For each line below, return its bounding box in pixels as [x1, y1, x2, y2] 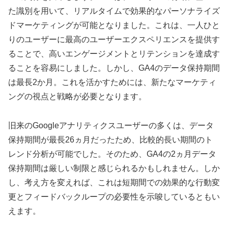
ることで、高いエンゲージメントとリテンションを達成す [8, 49, 220, 59]
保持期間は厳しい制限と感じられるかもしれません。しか [8, 164, 220, 173]
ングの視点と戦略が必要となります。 [8, 92, 147, 101]
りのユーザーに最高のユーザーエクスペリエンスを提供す [8, 35, 220, 44]
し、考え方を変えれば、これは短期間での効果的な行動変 [8, 178, 220, 187]
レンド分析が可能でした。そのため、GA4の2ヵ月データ [8, 150, 216, 158]
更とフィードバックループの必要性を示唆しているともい [8, 192, 220, 201]
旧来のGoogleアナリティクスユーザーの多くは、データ [8, 121, 214, 130]
